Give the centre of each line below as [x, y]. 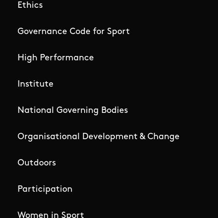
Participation [45, 190]
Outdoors [37, 163]
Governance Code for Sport [74, 32]
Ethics [30, 6]
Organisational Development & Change [99, 137]
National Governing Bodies [73, 111]
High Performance [56, 58]
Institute [36, 85]
